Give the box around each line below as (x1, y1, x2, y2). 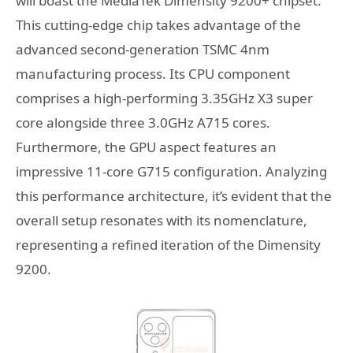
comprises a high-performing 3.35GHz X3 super (16, 88, 313, 107)
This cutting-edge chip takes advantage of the (16, 15, 301, 34)
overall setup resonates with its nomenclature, (16, 210, 307, 229)
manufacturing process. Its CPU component (16, 64, 290, 83)
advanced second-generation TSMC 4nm (16, 39, 269, 58)
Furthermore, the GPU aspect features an (16, 137, 277, 156)
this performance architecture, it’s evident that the (16, 186, 332, 205)
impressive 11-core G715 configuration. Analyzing (16, 162, 327, 180)
